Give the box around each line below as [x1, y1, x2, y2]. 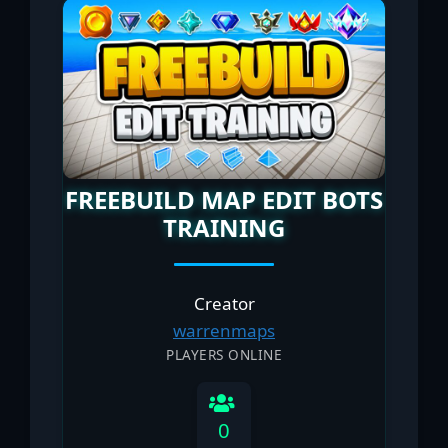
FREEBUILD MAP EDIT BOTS [65, 183, 383, 217]
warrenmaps [173, 319, 275, 343]
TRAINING [163, 211, 285, 245]
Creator [193, 292, 255, 316]
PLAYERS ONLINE [166, 345, 282, 365]
